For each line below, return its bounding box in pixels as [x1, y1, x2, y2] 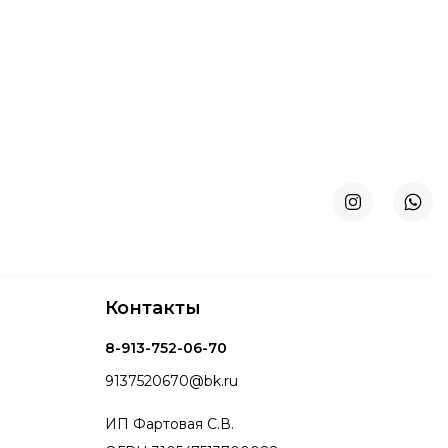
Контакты [104, 296, 201, 319]
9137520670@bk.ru [104, 371, 238, 390]
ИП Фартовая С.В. [104, 414, 234, 433]
